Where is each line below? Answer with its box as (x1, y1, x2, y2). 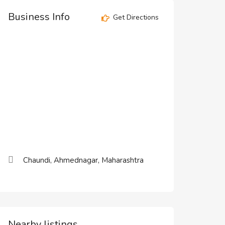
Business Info (8, 10, 70, 24)
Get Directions (110, 13, 159, 23)
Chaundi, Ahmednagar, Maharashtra (23, 155, 144, 165)
